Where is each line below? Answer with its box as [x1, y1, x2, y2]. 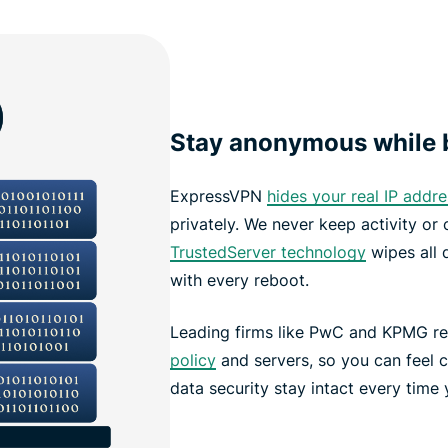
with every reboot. [169, 270, 309, 291]
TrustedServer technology [169, 242, 366, 263]
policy [169, 350, 216, 371]
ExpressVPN [169, 186, 267, 207]
